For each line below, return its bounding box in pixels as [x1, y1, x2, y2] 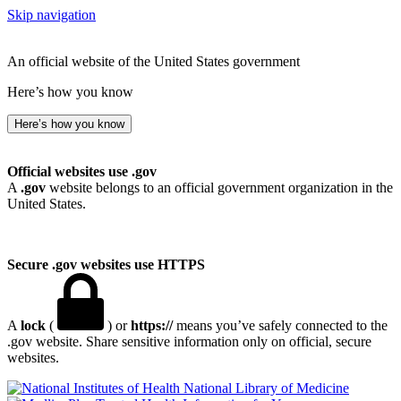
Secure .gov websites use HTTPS [7, 257, 205, 272]
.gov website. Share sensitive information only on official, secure [7, 334, 371, 349]
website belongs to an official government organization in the [46, 180, 393, 195]
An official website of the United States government [7, 54, 300, 69]
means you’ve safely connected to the [173, 318, 388, 333]
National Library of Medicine [183, 380, 349, 396]
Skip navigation [7, 7, 96, 22]
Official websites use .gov [7, 164, 157, 179]
